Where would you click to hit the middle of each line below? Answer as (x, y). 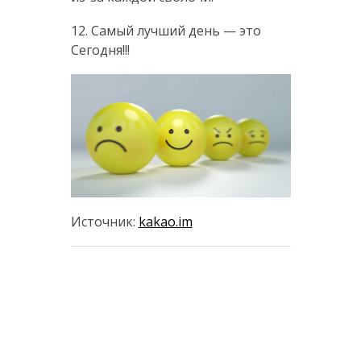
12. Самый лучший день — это (166, 30)
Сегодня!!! (100, 50)
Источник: (104, 222)
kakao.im (165, 222)
